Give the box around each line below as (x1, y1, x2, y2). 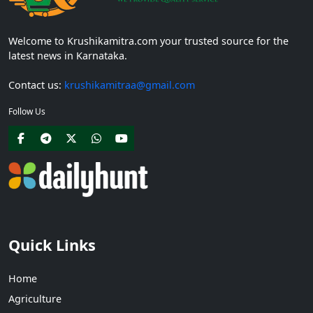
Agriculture (8, 291, 61, 305)
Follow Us (8, 105, 45, 117)
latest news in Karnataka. (8, 48, 127, 62)
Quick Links (8, 235, 96, 256)
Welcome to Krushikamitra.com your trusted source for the (8, 34, 289, 48)
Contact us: (8, 78, 64, 92)
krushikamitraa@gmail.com (64, 78, 195, 92)
